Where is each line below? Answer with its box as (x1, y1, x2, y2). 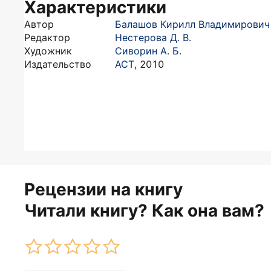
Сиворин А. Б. (115, 45, 181, 57)
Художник (24, 45, 72, 57)
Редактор (24, 31, 70, 44)
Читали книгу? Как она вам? (24, 200, 264, 221)
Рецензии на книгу (24, 179, 183, 200)
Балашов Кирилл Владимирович (115, 18, 270, 30)
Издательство (24, 58, 91, 70)
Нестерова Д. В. (115, 31, 191, 44)
